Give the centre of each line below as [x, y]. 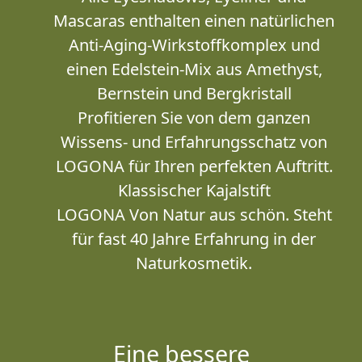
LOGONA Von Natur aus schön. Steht [194, 215]
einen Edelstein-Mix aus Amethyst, [194, 69]
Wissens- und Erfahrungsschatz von [194, 142]
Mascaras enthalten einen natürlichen [194, 21]
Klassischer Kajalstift [194, 190]
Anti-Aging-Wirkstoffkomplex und [194, 45]
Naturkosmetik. [194, 263]
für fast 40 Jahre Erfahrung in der [194, 239]
